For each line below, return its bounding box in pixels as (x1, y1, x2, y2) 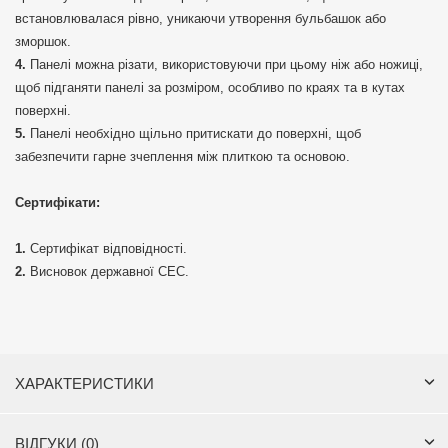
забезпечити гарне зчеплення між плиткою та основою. (15, 149, 350, 165)
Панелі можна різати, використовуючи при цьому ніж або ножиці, (30, 57, 423, 73)
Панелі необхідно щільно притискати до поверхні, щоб (30, 126, 361, 142)
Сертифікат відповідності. (30, 241, 187, 257)
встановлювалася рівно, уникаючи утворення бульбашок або (15, 11, 386, 27)
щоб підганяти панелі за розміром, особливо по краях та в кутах (15, 80, 405, 96)
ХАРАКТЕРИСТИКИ (15, 375, 154, 393)
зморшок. (15, 34, 71, 50)
